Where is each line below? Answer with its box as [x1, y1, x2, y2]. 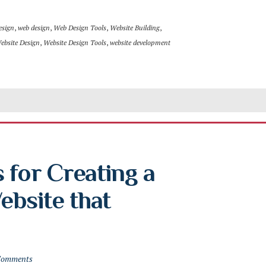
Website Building [110, 23, 160, 32]
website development [110, 38, 170, 47]
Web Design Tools [53, 23, 106, 32]
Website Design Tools [43, 38, 106, 47]
